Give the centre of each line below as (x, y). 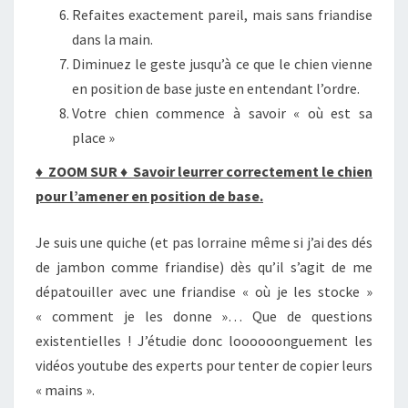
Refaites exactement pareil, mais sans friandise (222, 15)
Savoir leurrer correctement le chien (251, 171)
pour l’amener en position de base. (149, 196)
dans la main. (112, 39)
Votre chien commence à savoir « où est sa (222, 113)
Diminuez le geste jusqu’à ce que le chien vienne (222, 64)
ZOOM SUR (83, 171)
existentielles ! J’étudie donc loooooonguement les (204, 341)
